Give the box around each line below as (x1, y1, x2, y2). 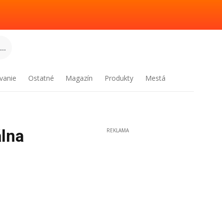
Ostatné (28, 73, 54, 83)
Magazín (65, 73, 93, 83)
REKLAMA (106, 127, 129, 134)
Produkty (105, 73, 134, 83)
